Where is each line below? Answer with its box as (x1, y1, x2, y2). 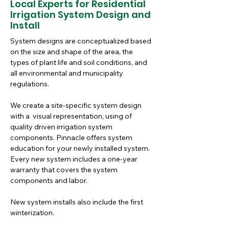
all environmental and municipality (10, 68, 125, 78)
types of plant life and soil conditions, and (10, 58, 149, 67)
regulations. (10, 79, 51, 88)
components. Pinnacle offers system (10, 133, 134, 142)
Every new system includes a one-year (10, 154, 139, 164)
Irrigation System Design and (10, 8, 151, 21)
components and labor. (10, 176, 87, 185)
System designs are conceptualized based (10, 36, 153, 45)
